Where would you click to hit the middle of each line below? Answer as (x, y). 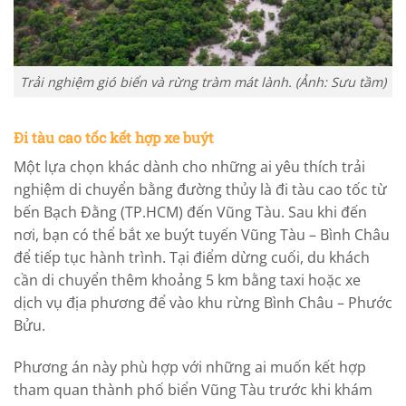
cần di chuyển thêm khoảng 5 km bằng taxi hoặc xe (187, 280)
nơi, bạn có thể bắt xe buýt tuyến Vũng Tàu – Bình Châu (202, 235)
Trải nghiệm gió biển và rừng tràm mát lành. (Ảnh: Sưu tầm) (203, 82)
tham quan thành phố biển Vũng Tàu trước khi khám (193, 389)
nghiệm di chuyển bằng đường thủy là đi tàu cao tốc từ (200, 190)
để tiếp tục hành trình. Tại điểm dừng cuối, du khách (192, 258)
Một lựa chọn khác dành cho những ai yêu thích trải (189, 167)
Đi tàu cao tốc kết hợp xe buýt (114, 138)
